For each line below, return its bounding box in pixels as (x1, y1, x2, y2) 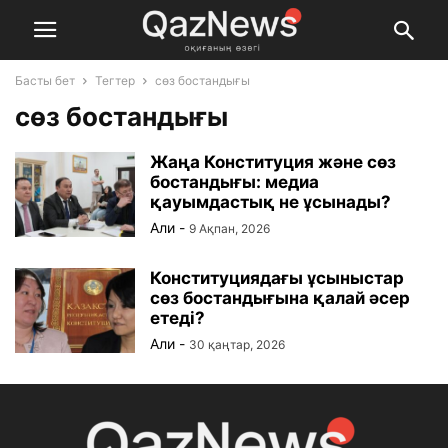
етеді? (150, 308, 205, 328)
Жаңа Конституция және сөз (150, 152, 396, 172)
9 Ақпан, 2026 (189, 221, 270, 236)
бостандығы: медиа (150, 172, 319, 192)
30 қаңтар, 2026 (189, 337, 285, 352)
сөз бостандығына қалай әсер (150, 288, 410, 308)
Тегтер (95, 73, 135, 88)
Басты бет (15, 73, 75, 88)
